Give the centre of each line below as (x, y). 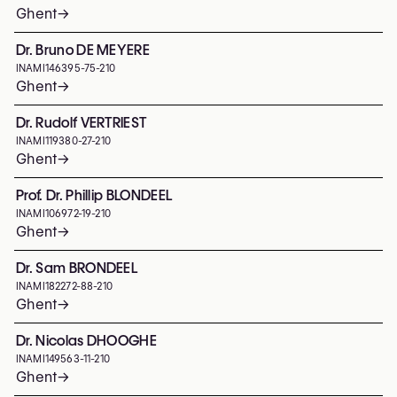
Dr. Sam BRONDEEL (77, 268)
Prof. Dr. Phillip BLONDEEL (94, 195)
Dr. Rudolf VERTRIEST (82, 123)
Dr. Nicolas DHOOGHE (87, 341)
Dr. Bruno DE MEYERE (83, 50)
